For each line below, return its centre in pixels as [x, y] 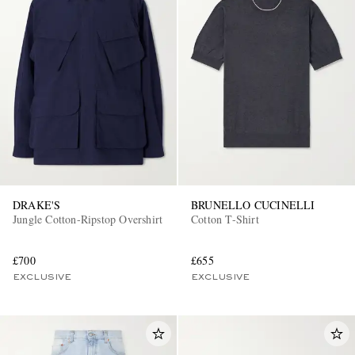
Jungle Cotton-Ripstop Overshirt [88, 219]
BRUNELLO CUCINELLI [253, 204]
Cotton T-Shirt [225, 219]
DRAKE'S [37, 204]
